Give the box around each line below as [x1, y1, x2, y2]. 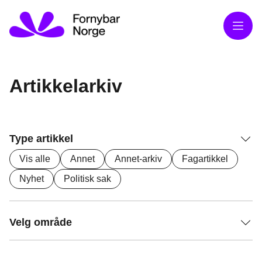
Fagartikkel [182, 154, 228, 164]
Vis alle [19, 154, 50, 164]
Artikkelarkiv [9, 75, 122, 96]
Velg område [9, 216, 72, 228]
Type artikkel [9, 133, 73, 144]
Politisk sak [64, 174, 111, 184]
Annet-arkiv [115, 154, 162, 164]
